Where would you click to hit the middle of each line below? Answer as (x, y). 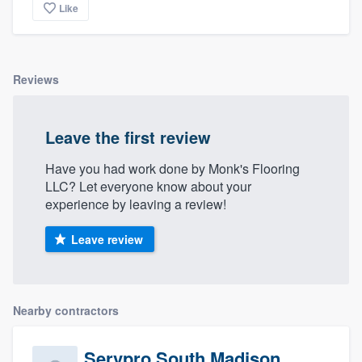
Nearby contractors (66, 311)
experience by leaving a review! (136, 204)
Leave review (107, 240)
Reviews (36, 80)
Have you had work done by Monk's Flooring (173, 169)
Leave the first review (128, 137)
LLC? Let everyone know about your (148, 187)
